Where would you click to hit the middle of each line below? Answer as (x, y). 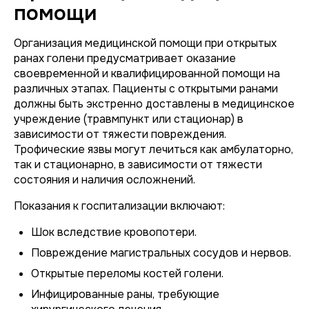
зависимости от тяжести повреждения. (120, 134)
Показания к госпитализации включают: (119, 206)
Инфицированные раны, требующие (125, 294)
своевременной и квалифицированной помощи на (147, 73)
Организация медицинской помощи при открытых (145, 43)
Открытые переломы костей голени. (127, 273)
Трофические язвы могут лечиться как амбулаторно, (153, 149)
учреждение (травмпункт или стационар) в (129, 119)
